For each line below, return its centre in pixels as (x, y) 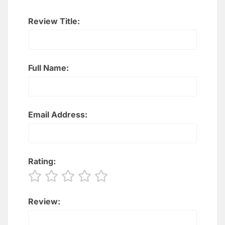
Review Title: (54, 21)
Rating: (42, 161)
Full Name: (48, 68)
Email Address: (58, 114)
